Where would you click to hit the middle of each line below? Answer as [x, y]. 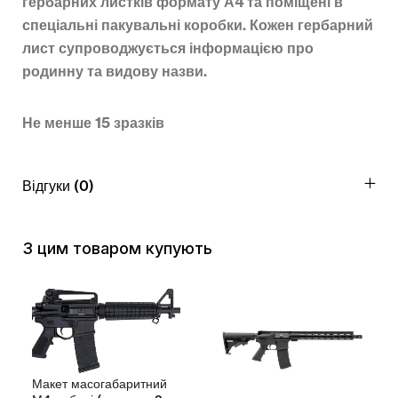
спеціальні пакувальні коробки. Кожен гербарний [198, 25]
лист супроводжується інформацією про [168, 48]
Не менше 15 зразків [93, 123]
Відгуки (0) [58, 186]
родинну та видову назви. [115, 72]
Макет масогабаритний [99, 384]
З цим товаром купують [117, 249]
